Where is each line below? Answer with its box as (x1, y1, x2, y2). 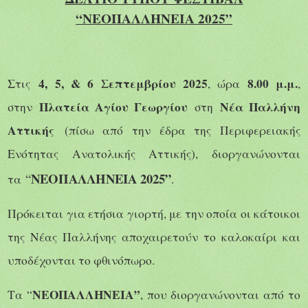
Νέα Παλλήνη (220, 98, 300, 115)
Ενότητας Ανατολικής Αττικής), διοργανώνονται (8, 145, 300, 162)
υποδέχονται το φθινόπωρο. (8, 252, 155, 268)
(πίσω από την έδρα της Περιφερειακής (64, 122, 301, 138)
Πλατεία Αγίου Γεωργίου (39, 98, 195, 115)
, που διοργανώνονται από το (140, 286, 301, 302)
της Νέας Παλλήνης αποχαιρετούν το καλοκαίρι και (8, 228, 300, 245)
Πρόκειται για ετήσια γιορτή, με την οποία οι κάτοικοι (8, 205, 300, 221)
